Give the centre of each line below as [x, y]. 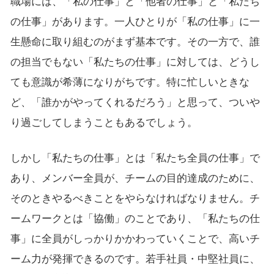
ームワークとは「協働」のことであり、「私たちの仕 [135, 218]
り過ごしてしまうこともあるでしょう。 [104, 122]
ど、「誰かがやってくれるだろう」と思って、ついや [135, 102]
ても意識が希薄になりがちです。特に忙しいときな [130, 82]
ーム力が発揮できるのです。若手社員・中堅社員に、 [135, 259]
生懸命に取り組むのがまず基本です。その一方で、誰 [135, 42]
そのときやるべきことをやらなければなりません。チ [135, 198]
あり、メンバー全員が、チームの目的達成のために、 [135, 178]
